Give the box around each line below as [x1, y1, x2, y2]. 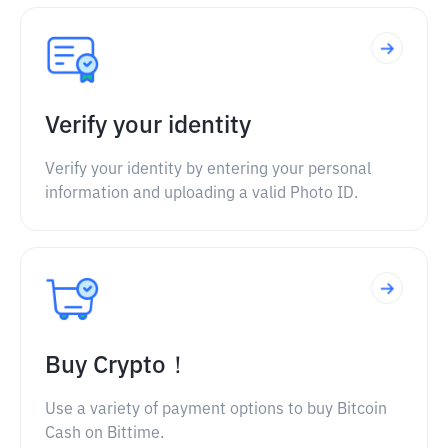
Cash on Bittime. [45, 426, 164, 442]
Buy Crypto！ [45, 354, 190, 378]
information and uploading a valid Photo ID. [45, 186, 358, 202]
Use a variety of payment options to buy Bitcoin [45, 402, 387, 418]
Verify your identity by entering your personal [45, 162, 371, 178]
